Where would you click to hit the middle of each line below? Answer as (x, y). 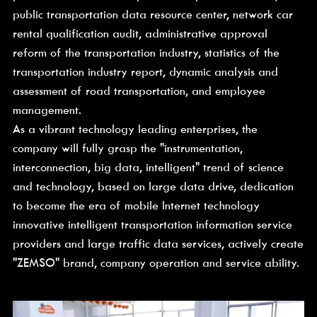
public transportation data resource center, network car (152, 15)
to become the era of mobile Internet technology (136, 206)
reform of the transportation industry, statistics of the (146, 53)
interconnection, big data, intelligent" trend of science (148, 168)
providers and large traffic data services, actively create (158, 244)
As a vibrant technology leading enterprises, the (135, 129)
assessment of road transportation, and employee (139, 91)
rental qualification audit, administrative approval (140, 34)
